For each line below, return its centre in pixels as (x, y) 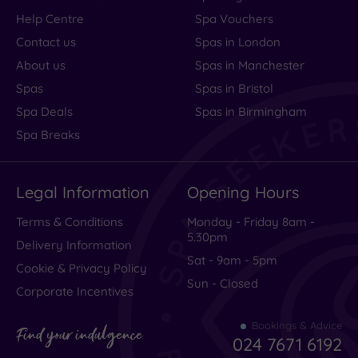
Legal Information (83, 192)
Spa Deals (44, 111)
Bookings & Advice (297, 325)
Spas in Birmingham (251, 111)
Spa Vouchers (234, 18)
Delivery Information (74, 245)
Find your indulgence (80, 337)
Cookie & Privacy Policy (82, 268)
